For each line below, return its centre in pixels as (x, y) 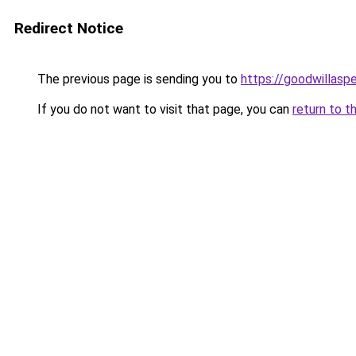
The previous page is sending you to (137, 79)
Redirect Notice (69, 28)
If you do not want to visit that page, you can (163, 109)
